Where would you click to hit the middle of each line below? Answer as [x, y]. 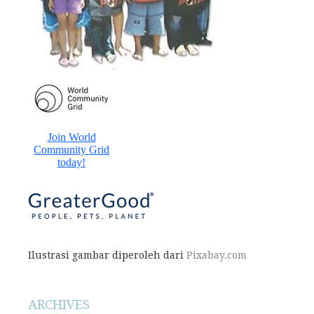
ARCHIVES [59, 305]
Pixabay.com [217, 255]
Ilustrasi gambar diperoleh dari [107, 255]
